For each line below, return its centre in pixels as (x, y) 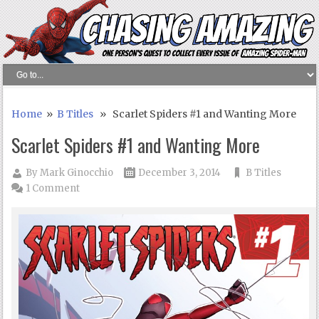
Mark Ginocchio (77, 173)
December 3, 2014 (180, 173)
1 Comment (53, 189)
